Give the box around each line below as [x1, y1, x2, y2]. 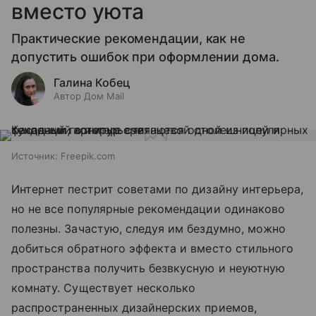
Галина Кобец [54, 75, 130, 90]
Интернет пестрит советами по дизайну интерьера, [11, 182, 304, 197]
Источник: [11, 150, 58, 162]
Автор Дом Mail [54, 90, 124, 102]
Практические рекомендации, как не [11, 31, 246, 47]
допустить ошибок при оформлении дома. [11, 49, 279, 65]
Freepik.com [61, 150, 115, 162]
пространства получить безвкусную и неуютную [11, 261, 286, 276]
